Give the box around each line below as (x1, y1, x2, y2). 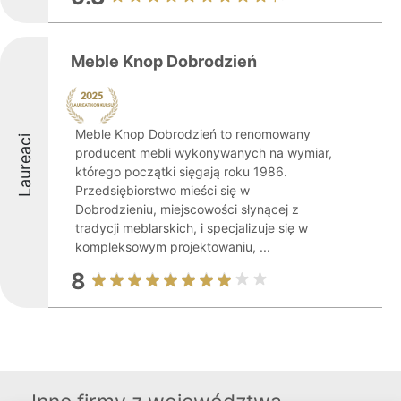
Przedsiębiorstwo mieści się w (75, 183, 250, 198)
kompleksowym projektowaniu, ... (75, 239, 270, 254)
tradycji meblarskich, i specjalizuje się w (75, 220, 308, 235)
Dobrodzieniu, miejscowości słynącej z (75, 201, 299, 217)
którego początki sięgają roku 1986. (75, 164, 287, 179)
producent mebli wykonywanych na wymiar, (75, 145, 332, 160)
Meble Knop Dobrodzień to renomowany (75, 126, 311, 141)
